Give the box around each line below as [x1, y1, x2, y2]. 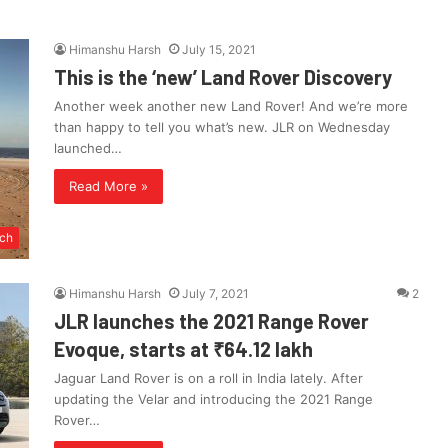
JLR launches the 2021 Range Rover [54, 309, 369, 334]
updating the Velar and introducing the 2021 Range [54, 391, 373, 408]
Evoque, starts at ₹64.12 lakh [54, 337, 313, 362]
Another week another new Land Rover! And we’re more [54, 98, 408, 115]
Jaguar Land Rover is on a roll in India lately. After [54, 370, 363, 387]
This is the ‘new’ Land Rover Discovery [54, 65, 392, 90]
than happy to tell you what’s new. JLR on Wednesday [54, 119, 390, 136]
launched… [54, 140, 122, 157]
